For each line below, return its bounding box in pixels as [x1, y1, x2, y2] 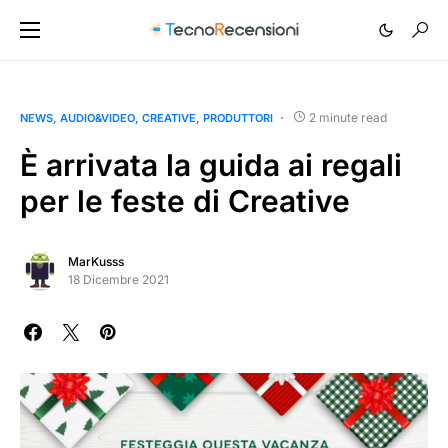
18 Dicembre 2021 [68, 272, 169, 287]
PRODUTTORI [203, 111, 273, 125]
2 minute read [309, 110, 387, 125]
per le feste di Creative [20, 183, 350, 219]
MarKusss [68, 254, 124, 269]
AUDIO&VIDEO [60, 111, 135, 125]
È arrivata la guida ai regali [20, 147, 402, 183]
